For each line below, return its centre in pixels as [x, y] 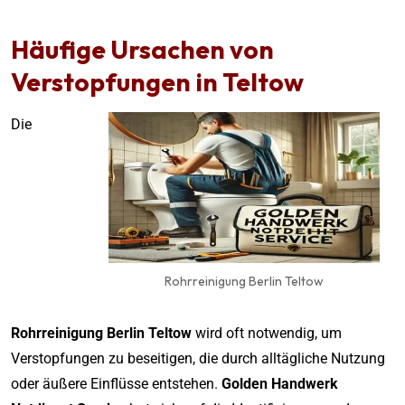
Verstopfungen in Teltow [157, 81]
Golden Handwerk [280, 383]
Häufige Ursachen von [142, 49]
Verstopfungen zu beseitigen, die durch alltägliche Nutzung [198, 358]
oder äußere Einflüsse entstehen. [116, 383]
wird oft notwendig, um [267, 333]
